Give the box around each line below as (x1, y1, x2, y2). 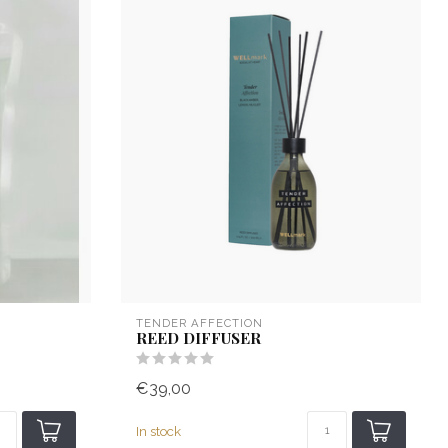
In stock (136, 423, 181, 440)
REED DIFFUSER (136, 327, 261, 349)
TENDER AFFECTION (136, 316, 263, 331)
